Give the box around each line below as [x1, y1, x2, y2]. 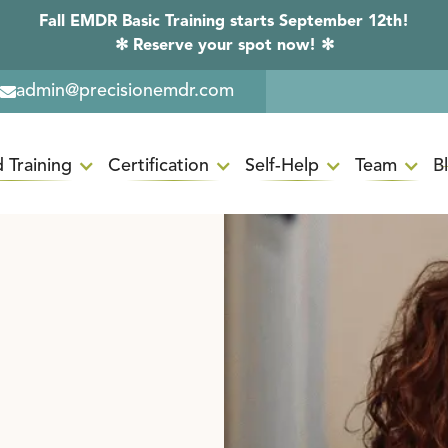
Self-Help [244, 156, 319, 175]
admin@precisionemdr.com [16, 82, 234, 100]
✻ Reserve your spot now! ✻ [114, 38, 334, 54]
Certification [107, 156, 209, 175]
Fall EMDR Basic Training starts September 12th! [39, 14, 409, 30]
